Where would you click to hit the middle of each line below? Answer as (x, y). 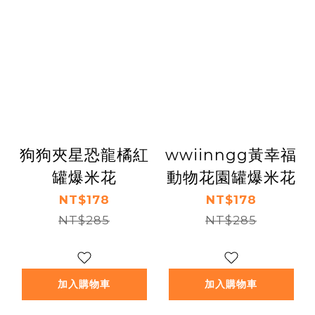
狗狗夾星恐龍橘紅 (84, 155)
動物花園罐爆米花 (231, 178)
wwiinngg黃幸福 (231, 155)
